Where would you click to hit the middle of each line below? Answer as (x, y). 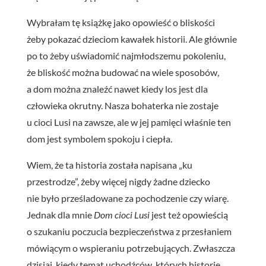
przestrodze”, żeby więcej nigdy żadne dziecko (118, 181)
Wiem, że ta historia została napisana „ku (109, 164)
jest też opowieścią (189, 214)
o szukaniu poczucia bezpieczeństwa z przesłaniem (129, 231)
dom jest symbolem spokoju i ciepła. (99, 138)
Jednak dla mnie (60, 214)
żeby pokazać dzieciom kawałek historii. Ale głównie (132, 39)
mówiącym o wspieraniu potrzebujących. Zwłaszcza (131, 248)
